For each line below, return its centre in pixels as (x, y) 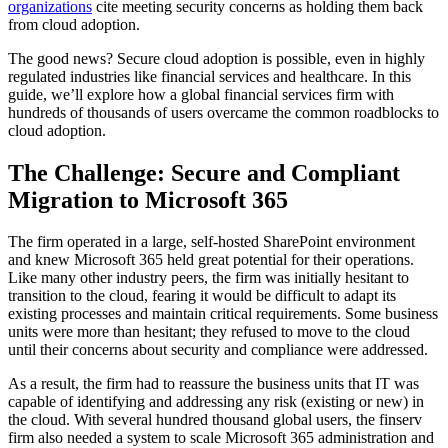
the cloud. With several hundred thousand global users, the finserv (215, 420)
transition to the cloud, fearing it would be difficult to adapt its (202, 296)
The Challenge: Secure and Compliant (204, 172)
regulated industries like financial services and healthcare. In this (209, 76)
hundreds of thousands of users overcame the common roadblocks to (223, 112)
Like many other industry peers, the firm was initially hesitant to (208, 278)
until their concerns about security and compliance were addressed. (218, 350)
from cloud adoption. (74, 24)
